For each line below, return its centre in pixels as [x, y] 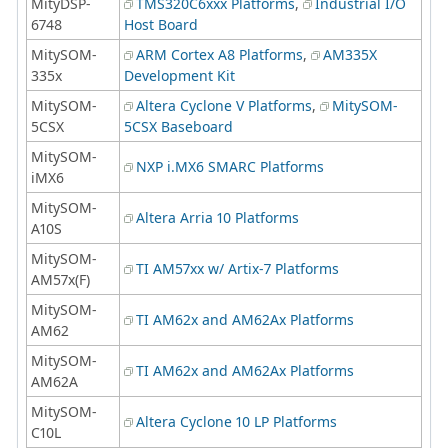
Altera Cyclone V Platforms [224, 105]
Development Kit [179, 75]
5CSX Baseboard [178, 126]
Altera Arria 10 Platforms [217, 217]
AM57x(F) [60, 279]
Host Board [161, 24]
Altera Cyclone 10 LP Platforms [236, 421]
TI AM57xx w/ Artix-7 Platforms [237, 268]
